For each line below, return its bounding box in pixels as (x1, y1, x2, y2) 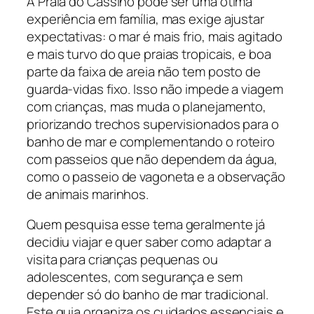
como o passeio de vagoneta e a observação (27, 167, 285, 186)
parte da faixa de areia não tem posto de (27, 62, 261, 81)
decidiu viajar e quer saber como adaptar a (27, 233, 271, 252)
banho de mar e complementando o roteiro (27, 132, 275, 151)
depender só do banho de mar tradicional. (27, 285, 268, 304)
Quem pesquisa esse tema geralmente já (27, 215, 266, 234)
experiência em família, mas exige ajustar (27, 9, 264, 28)
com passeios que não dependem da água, (27, 149, 278, 168)
